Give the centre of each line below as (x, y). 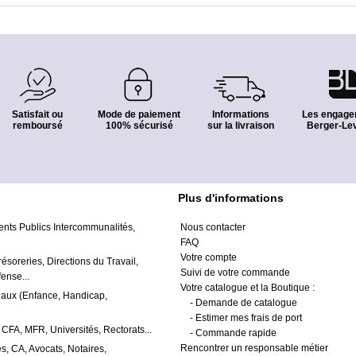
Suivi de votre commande (235, 273)
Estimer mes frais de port (249, 318)
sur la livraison (241, 126)
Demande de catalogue (246, 303)
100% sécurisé (139, 126)
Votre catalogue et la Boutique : (255, 288)
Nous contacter (213, 227)
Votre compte (209, 257)
